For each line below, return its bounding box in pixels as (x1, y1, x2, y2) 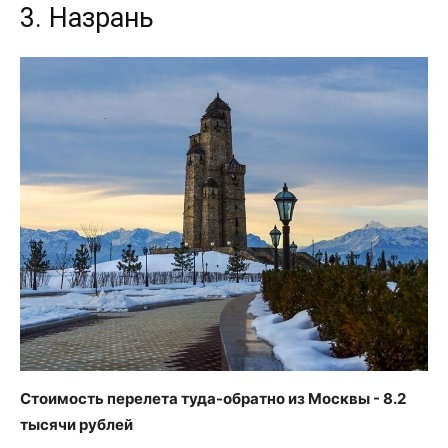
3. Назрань (20, 2, 154, 35)
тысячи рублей (20, 414, 133, 434)
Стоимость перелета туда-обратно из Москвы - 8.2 (20, 388, 406, 408)
